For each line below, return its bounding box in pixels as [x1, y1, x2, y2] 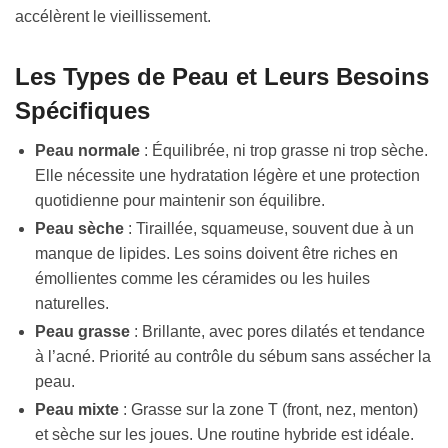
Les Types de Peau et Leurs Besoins [15, 63, 429, 91]
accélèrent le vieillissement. [15, 8, 211, 26]
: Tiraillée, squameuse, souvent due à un [124, 220, 414, 238]
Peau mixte [35, 401, 119, 419]
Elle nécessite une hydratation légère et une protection [35, 167, 420, 185]
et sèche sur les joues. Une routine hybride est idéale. [35, 426, 414, 444]
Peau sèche [35, 220, 124, 238]
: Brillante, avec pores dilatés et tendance [130, 323, 425, 341]
